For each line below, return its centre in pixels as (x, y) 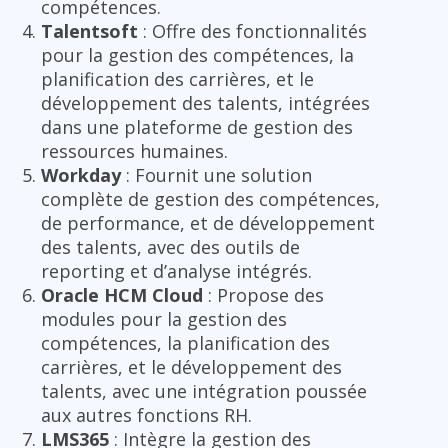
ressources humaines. (134, 151)
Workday (81, 175)
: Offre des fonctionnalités (252, 31)
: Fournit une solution (216, 175)
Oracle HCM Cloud (122, 295)
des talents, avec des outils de (170, 247)
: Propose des (263, 295)
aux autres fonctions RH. (146, 415)
